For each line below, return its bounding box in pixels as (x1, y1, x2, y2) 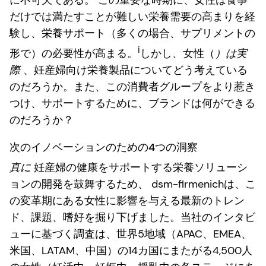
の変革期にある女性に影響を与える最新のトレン (9, 193, 245, 208)
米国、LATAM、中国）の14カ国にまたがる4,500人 (9, 243, 252, 258)
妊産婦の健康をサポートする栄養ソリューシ (31, 160, 248, 175)
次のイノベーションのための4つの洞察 (9, 140, 198, 154)
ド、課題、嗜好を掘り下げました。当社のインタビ (9, 210, 255, 224)
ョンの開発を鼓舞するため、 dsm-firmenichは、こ (9, 176, 256, 191)
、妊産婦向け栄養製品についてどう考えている (20, 62, 248, 77)
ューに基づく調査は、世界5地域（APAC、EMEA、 (9, 226, 252, 241)
